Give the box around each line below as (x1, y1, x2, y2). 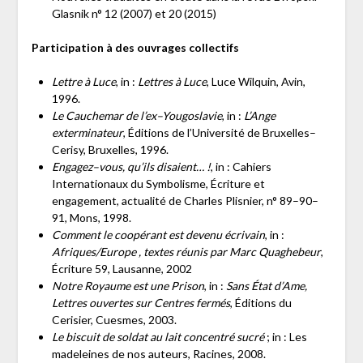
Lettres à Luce (137, 75, 207, 89)
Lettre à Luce (51, 75, 116, 89)
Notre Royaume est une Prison (51, 279, 204, 293)
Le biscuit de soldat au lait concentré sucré (51, 330, 264, 344)
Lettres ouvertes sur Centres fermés (51, 296, 230, 310)
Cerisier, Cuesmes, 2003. (51, 313, 177, 327)
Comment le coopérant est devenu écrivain (51, 228, 265, 242)
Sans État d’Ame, (225, 279, 307, 293)
